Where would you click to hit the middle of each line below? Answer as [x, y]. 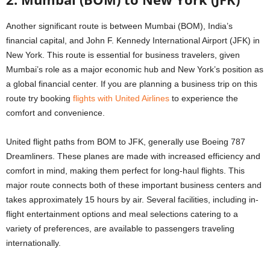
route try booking [39, 99]
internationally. [33, 243]
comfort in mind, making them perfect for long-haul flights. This [125, 171]
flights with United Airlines [121, 99]
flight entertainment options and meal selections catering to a [122, 214]
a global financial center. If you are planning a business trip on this [132, 84]
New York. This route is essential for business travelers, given [123, 55]
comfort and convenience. [55, 113]
